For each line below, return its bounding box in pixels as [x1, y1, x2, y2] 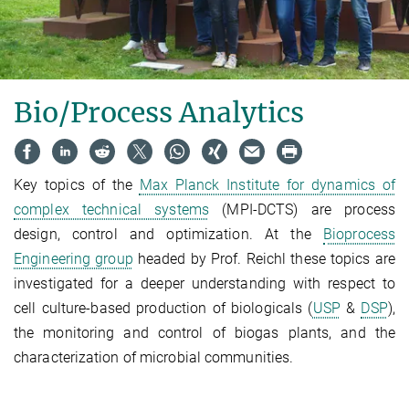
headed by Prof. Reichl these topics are [132, 250, 395, 268]
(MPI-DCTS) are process [208, 201, 395, 219]
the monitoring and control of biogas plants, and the [14, 324, 395, 342]
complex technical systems [14, 201, 209, 219]
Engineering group [14, 250, 133, 268]
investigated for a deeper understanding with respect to [14, 275, 395, 293]
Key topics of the [14, 176, 140, 194]
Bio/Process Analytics [14, 94, 304, 130]
